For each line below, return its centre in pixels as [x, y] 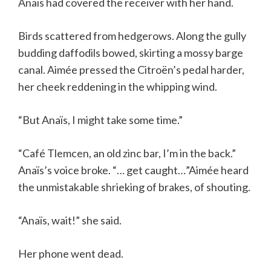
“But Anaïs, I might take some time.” [100, 120]
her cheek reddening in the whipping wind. [118, 87]
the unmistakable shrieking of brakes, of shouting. [134, 187]
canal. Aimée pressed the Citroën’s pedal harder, [131, 70]
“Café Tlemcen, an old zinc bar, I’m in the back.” [127, 153]
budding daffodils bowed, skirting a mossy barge [131, 53]
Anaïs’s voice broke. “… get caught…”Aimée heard [133, 170]
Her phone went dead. [71, 254]
